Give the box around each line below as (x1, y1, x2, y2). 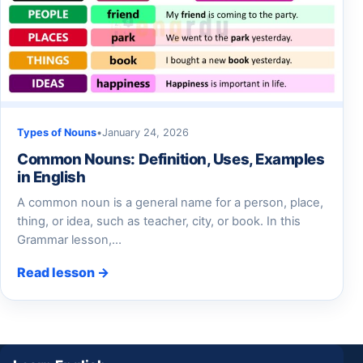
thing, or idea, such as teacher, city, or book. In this (17, 213, 301, 228)
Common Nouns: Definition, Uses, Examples (17, 149, 325, 168)
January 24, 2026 (102, 126, 189, 139)
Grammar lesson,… (17, 232, 122, 247)
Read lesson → (17, 263, 109, 280)
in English (17, 167, 86, 186)
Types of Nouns (17, 126, 96, 139)
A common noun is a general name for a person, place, (17, 194, 323, 210)
